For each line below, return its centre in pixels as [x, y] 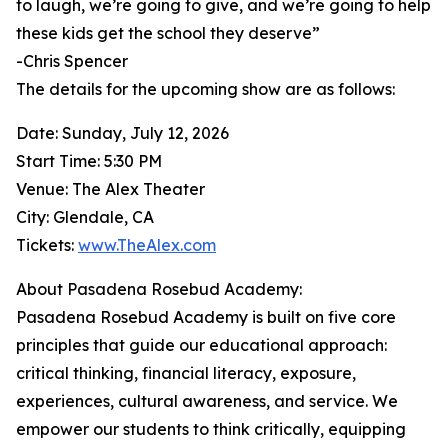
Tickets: [47, 245]
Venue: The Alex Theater [110, 189]
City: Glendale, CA [85, 217]
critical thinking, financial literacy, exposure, [186, 373]
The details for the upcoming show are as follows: [205, 89]
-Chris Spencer [72, 61]
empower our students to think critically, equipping [211, 429]
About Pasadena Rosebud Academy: [159, 289]
